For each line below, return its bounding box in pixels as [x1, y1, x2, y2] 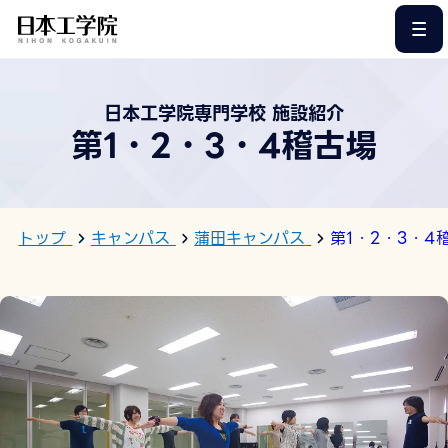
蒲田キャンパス [194, 225, 306, 252]
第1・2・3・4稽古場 [71, 120, 377, 173]
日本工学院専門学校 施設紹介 [104, 99, 344, 129]
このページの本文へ [152, 2, 296, 28]
